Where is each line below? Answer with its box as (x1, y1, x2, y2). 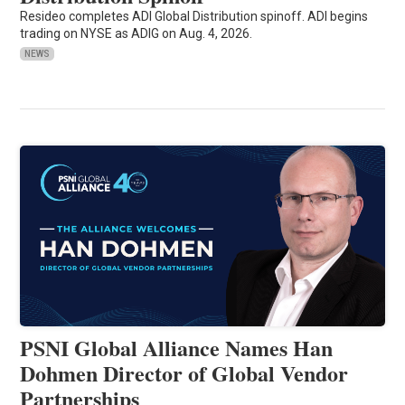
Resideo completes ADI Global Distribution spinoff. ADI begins (20, 8, 369, 24)
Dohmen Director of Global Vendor (20, 356, 349, 389)
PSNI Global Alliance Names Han (20, 331, 334, 363)
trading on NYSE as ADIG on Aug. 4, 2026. (20, 25, 253, 41)
